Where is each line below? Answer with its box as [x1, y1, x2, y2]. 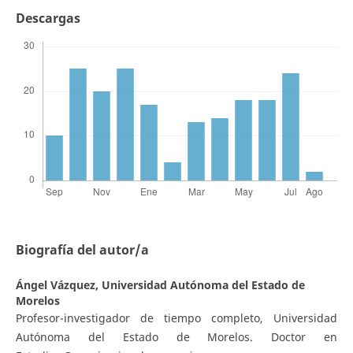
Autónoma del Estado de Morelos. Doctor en [15, 329, 338, 345]
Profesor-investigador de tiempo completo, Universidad [15, 310, 338, 326]
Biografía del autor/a [15, 241, 149, 259]
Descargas [15, 9, 80, 28]
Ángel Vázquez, [15, 277, 102, 293]
